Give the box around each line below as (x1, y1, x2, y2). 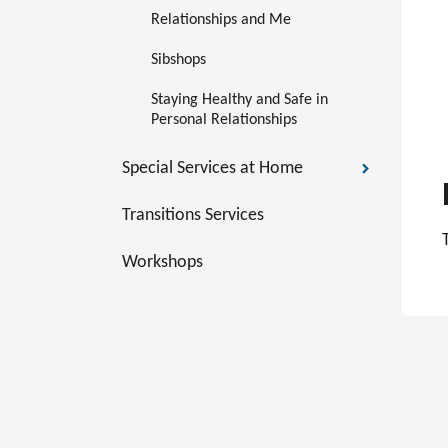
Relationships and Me (151, 12, 291, 28)
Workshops (122, 253, 203, 272)
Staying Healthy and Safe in (151, 92, 332, 108)
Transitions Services (122, 206, 264, 225)
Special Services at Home (122, 159, 303, 178)
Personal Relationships (151, 112, 297, 128)
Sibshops (151, 52, 206, 68)
